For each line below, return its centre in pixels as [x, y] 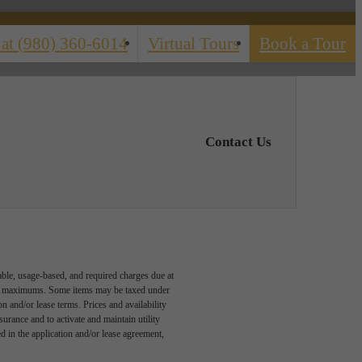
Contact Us [238, 142]
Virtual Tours [194, 44]
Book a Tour [303, 44]
